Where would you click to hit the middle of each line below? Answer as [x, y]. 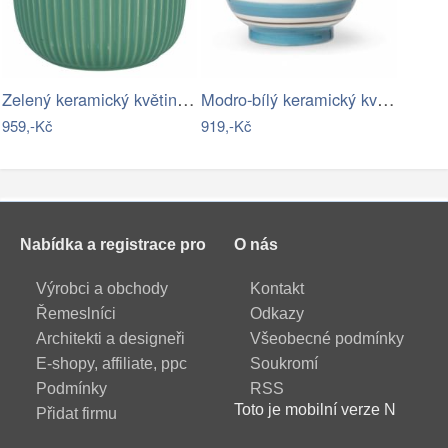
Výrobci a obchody [102, 288]
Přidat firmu [76, 413]
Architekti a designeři [110, 338]
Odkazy [276, 313]
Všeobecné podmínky [326, 338]
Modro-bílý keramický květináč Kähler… [386, 99]
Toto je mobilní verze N [314, 409]
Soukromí [283, 363]
